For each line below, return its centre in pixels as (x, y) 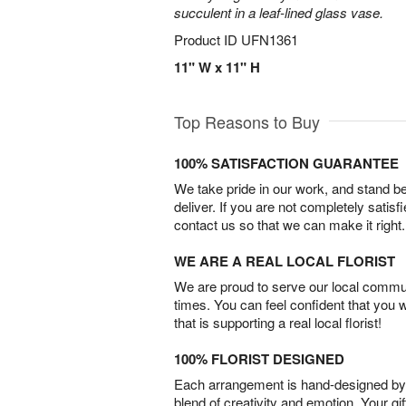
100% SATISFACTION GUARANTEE (286, 163)
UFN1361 (270, 39)
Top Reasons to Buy (247, 121)
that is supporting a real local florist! (278, 322)
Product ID (208, 39)
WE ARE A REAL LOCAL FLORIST (285, 261)
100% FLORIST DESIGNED (259, 359)
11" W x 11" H (217, 67)
